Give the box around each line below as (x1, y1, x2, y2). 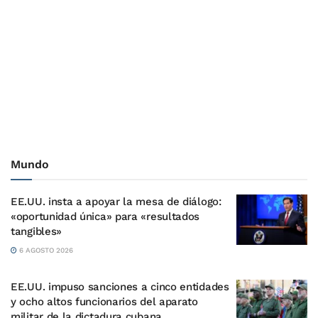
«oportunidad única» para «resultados (11, 209, 200, 223)
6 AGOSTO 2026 (17, 246, 73, 254)
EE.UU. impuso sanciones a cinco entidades (11, 280, 229, 293)
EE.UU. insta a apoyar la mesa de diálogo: (11, 194, 221, 208)
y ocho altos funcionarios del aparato (11, 295, 198, 308)
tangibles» (11, 224, 62, 238)
